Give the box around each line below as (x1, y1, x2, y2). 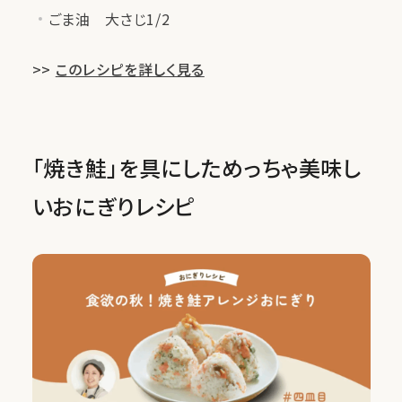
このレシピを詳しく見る (55, 58, 205, 80)
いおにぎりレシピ (31, 190, 195, 222)
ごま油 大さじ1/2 (48, 8, 170, 30)
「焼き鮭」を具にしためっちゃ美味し (31, 152, 362, 183)
